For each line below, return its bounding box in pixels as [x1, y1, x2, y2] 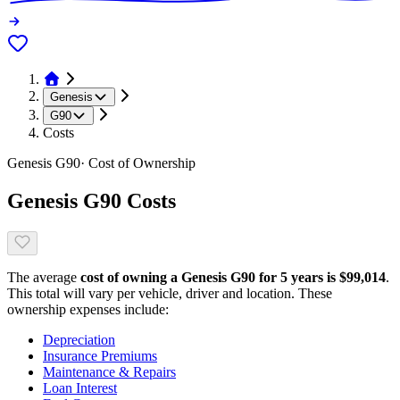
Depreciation [43, 331, 115, 347]
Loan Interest [43, 379, 117, 396]
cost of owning [80, 269, 171, 285]
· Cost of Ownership [80, 155, 196, 171]
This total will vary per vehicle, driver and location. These [7, 285, 332, 301]
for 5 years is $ [255, 269, 346, 285]
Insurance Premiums [43, 347, 157, 363]
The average [7, 269, 77, 285]
